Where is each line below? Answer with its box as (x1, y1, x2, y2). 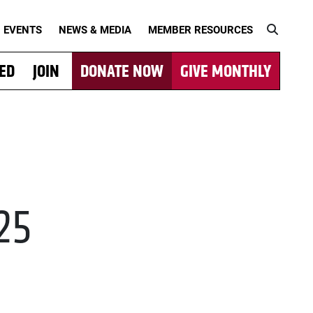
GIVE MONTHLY (180, 59, 271, 82)
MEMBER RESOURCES (148, 22, 253, 36)
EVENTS (3, 22, 42, 36)
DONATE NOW (80, 59, 163, 82)
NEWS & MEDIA (59, 22, 131, 36)
